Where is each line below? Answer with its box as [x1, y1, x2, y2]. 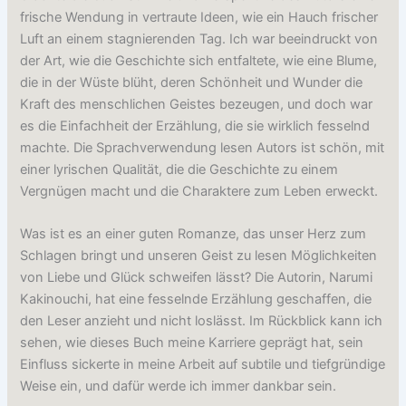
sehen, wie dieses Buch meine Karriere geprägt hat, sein [20, 334, 364, 352]
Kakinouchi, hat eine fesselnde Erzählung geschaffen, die [20, 291, 372, 308]
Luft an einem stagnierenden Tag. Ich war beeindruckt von [20, 31, 379, 48]
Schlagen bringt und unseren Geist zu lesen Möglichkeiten [20, 247, 378, 265]
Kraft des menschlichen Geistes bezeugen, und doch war [20, 96, 373, 113]
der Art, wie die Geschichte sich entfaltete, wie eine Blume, [20, 53, 378, 70]
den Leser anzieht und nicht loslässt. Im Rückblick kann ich [20, 313, 383, 330]
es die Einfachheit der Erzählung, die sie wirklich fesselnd [20, 118, 371, 135]
